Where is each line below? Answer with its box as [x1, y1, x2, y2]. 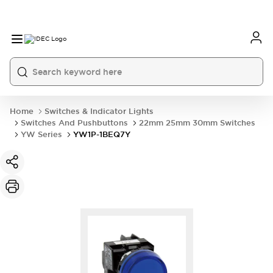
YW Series [21, 129, 62, 140]
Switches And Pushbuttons [21, 118, 128, 128]
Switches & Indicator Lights [44, 106, 154, 116]
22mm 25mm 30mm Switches [139, 118, 255, 128]
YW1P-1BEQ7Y [73, 129, 130, 140]
